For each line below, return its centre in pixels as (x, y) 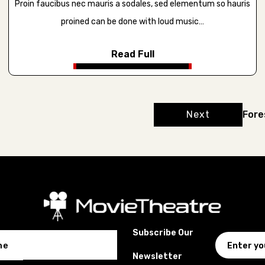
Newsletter (157, 257)
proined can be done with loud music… (132, 21)
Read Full (132, 54)
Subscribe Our (163, 233)
